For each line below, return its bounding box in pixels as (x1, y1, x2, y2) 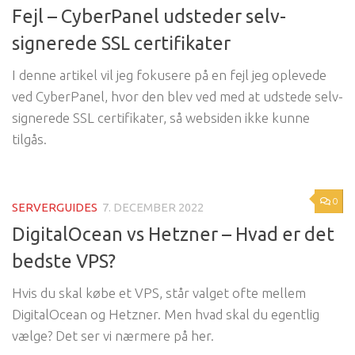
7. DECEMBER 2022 (102, 200, 204, 214)
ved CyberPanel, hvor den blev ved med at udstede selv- (12, 88, 343, 104)
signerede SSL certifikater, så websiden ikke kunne (12, 109, 310, 125)
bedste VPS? (12, 250, 116, 271)
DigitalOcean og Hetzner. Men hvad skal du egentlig (12, 306, 319, 322)
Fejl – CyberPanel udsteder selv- (12, 5, 286, 26)
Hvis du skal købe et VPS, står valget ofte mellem (12, 284, 306, 300)
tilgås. (12, 131, 47, 147)
